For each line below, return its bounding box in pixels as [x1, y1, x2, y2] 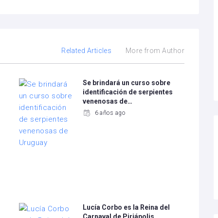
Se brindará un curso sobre [83, 79, 171, 87]
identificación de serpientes [83, 88, 173, 96]
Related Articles [61, 47, 112, 54]
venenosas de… [83, 97, 133, 105]
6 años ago [94, 109, 126, 116]
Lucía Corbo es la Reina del [83, 203, 170, 211]
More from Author [125, 47, 184, 54]
